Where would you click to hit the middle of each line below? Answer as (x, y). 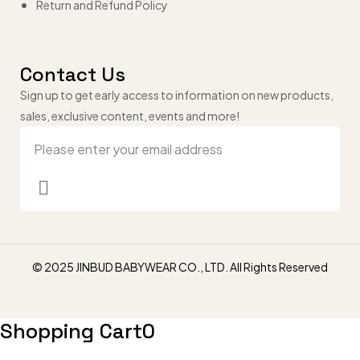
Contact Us (73, 74)
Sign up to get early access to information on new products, (177, 94)
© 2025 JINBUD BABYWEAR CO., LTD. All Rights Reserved (180, 266)
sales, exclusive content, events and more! (130, 115)
